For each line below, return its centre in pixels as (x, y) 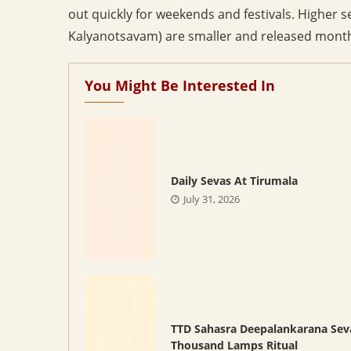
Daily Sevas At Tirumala (234, 180)
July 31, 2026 (212, 199)
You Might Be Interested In (180, 85)
